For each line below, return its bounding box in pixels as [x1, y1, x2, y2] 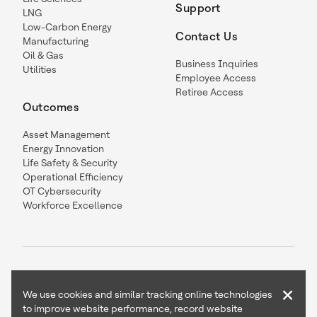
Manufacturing [23, 35, 88, 47]
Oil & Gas [23, 50, 64, 62]
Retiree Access [175, 86, 243, 98]
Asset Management [23, 129, 110, 141]
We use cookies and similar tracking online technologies [23, 289, 272, 300]
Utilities [23, 64, 57, 76]
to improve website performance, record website [23, 303, 243, 314]
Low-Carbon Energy [23, 21, 112, 33]
